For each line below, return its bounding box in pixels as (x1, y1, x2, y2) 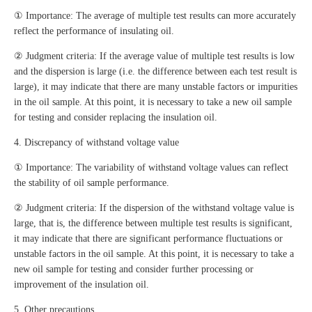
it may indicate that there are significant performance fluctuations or (14, 233, 283, 244)
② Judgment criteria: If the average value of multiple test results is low (14, 51, 295, 62)
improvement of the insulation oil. (14, 279, 149, 290)
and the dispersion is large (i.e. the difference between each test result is (14, 66, 297, 77)
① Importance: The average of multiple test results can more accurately (14, 10, 296, 22)
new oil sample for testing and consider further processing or (14, 264, 253, 275)
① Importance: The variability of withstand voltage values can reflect (14, 162, 288, 173)
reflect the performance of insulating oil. (14, 26, 174, 37)
